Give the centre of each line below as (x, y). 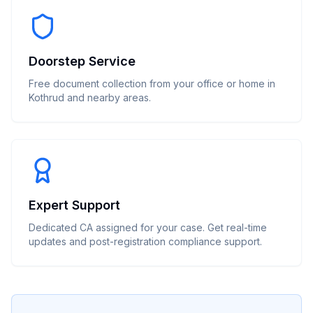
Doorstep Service (82, 61)
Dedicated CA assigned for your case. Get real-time (148, 227)
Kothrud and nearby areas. (90, 97)
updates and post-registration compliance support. (145, 241)
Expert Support (74, 205)
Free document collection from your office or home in (152, 83)
